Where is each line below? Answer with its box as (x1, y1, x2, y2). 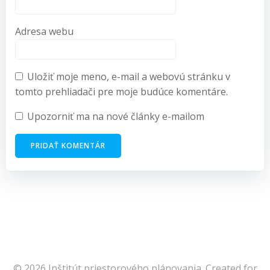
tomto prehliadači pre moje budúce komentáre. (15, 85, 228, 98)
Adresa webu (15, 25, 74, 38)
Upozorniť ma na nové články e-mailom (27, 110, 204, 123)
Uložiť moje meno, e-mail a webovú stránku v (27, 70, 230, 83)
